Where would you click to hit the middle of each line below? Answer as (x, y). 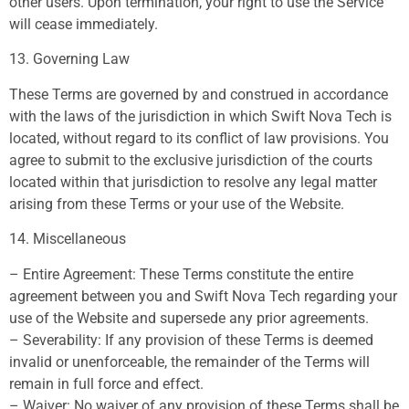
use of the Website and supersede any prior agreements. (189, 318)
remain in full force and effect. (106, 383)
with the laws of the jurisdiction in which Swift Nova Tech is (200, 116)
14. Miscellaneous (68, 239)
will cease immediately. (84, 24)
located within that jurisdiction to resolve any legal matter (193, 182)
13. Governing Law (69, 59)
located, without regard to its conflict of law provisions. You (199, 138)
